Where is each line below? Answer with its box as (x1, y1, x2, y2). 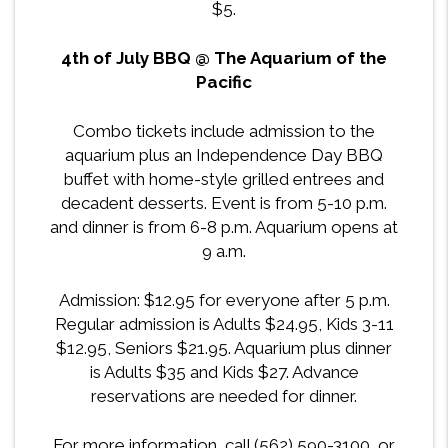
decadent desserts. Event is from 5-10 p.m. (61, 193, 387, 214)
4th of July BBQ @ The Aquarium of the (61, 48, 387, 69)
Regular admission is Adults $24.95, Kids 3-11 (54, 314, 394, 335)
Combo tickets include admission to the (73, 121, 375, 142)
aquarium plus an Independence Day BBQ (65, 145, 383, 166)
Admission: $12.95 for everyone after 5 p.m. (58, 290, 390, 311)
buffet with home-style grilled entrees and (64, 169, 384, 190)
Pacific (196, 72, 252, 93)
